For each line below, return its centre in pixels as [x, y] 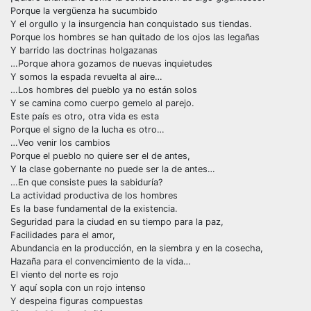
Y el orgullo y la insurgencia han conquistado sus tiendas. [131, 24]
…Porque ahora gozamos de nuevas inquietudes [111, 63]
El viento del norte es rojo [65, 274]
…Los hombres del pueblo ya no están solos [104, 90]
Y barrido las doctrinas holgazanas [84, 50]
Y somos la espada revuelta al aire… [86, 76]
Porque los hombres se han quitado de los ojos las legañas [135, 37]
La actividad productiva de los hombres [94, 195]
